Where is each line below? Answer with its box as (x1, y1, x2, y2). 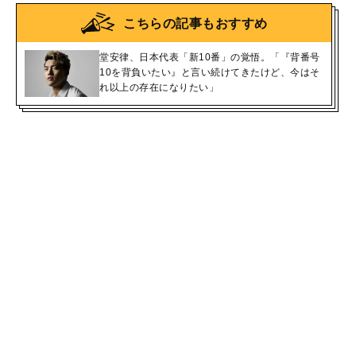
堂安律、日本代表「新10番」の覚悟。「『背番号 (99, 52, 320, 63)
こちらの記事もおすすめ (123, 16, 268, 30)
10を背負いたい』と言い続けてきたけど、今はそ (99, 67, 320, 78)
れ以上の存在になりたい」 (99, 82, 219, 93)
